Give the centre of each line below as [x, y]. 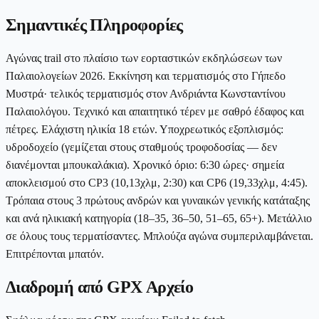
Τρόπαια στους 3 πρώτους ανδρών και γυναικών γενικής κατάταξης [158, 201]
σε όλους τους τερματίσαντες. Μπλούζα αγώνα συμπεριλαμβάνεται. [159, 236]
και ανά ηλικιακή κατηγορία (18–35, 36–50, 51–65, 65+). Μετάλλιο [159, 219]
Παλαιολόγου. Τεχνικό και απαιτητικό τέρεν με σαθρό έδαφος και [155, 112]
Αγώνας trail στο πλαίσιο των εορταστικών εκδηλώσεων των [144, 58]
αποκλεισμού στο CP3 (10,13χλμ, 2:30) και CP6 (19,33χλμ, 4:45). [157, 183]
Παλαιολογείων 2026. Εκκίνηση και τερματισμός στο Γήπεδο [146, 76]
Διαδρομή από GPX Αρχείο [100, 287]
